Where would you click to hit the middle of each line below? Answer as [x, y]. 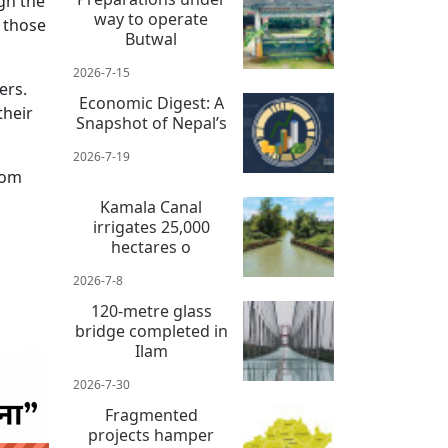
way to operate [151, 19]
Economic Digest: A [151, 103]
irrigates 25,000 [151, 227]
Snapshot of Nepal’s [151, 123]
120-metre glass [151, 311]
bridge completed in [151, 331]
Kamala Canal [151, 207]
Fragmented [151, 415]
